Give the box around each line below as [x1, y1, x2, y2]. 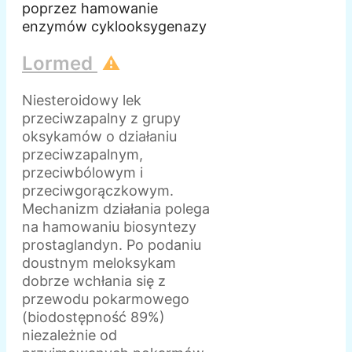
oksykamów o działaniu [22, 127, 177, 145]
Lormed [22, 51, 97, 75]
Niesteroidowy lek [22, 91, 141, 108]
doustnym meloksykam [22, 254, 176, 271]
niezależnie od [22, 326, 117, 343]
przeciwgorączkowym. [22, 181, 174, 199]
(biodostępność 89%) [22, 308, 165, 325]
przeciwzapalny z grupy [22, 109, 181, 126]
